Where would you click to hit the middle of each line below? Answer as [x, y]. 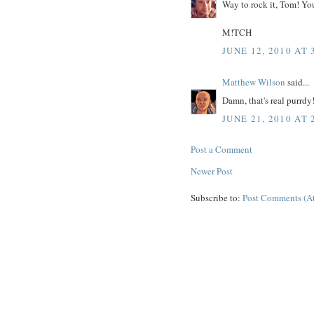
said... [297, 82]
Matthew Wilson [254, 82]
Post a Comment [221, 149]
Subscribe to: [217, 197]
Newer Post [212, 171]
